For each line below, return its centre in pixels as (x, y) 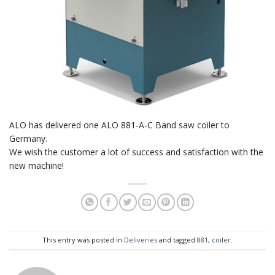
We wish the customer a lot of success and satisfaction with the (136, 152)
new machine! (37, 165)
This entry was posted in (83, 240)
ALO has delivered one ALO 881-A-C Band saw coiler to (119, 125)
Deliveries (141, 240)
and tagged (177, 240)
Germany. (28, 138)
